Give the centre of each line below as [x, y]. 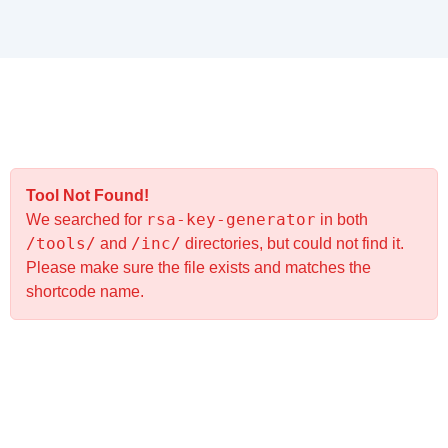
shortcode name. [85, 291]
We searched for [86, 219]
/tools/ [61, 243]
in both [342, 219]
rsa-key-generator [231, 219]
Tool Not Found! [87, 195]
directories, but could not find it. [292, 243]
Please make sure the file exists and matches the [198, 267]
